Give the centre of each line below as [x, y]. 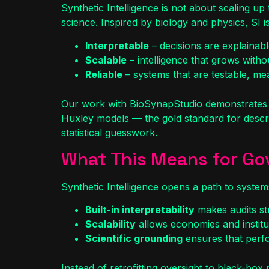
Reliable [104, 74]
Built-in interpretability [140, 210]
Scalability [110, 224]
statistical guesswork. [109, 132]
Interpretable [117, 45]
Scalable [106, 60]
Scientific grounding [134, 239]
